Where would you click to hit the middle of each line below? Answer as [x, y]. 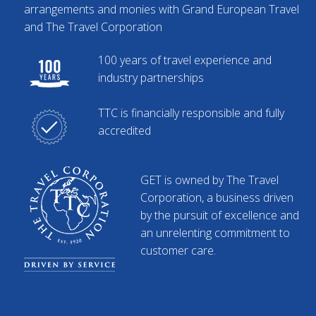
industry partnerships [151, 78]
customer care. [178, 250]
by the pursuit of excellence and [219, 215]
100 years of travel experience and [184, 60]
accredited [124, 130]
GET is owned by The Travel [209, 180]
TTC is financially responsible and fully [191, 113]
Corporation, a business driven [217, 197]
